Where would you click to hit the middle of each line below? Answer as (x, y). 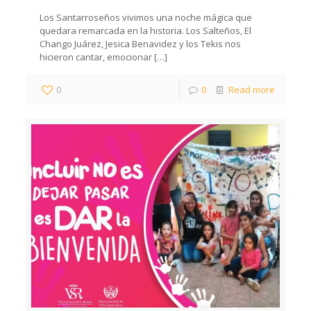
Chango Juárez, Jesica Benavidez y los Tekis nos (141, 43)
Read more (251, 89)
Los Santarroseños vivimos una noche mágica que (146, 17)
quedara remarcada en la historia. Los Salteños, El (146, 30)
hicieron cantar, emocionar (96, 57)
